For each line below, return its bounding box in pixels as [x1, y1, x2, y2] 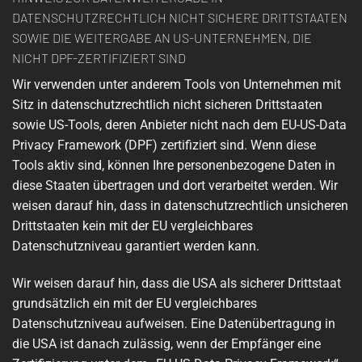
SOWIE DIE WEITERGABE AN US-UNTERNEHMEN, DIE [12, 30, 312, 46]
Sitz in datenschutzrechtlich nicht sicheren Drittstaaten [12, 97, 322, 113]
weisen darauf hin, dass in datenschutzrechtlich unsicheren [12, 198, 348, 214]
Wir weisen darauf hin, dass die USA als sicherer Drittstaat [12, 275, 341, 291]
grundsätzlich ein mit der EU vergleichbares [12, 295, 257, 311]
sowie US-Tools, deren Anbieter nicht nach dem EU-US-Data [12, 117, 347, 133]
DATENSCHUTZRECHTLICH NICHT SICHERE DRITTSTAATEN [12, 10, 347, 26]
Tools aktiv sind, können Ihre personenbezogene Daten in [12, 158, 335, 174]
